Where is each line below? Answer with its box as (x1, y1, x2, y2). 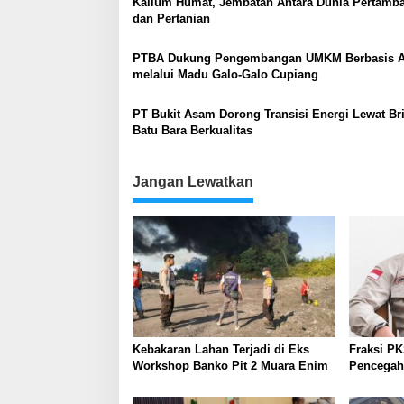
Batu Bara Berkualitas (133, 124, 252, 138)
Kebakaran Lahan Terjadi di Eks (133, 342, 309, 356)
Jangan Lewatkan (133, 174, 253, 190)
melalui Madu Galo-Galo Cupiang (133, 68, 318, 82)
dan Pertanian (133, 12, 210, 26)
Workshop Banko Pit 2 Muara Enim (133, 358, 328, 372)
